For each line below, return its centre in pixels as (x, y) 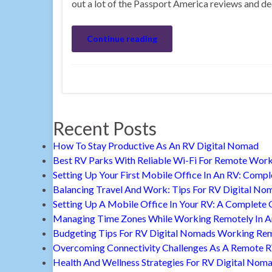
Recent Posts (105, 128)
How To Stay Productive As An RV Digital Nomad (156, 146)
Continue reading (122, 39)
